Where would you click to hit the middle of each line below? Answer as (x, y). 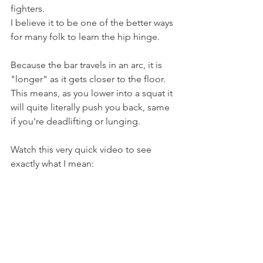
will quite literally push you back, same (91, 107)
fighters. (28, 8)
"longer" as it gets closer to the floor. (88, 79)
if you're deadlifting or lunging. (75, 121)
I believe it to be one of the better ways (93, 22)
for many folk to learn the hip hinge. (85, 36)
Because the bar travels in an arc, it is (87, 65)
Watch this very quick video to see (82, 149)
